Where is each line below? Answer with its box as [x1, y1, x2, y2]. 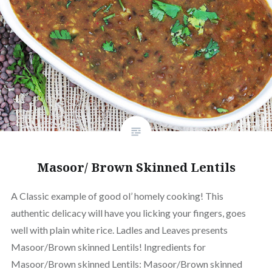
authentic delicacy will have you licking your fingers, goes [10, 207, 246, 219]
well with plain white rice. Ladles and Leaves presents [10, 224, 228, 236]
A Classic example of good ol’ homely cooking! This [10, 190, 223, 202]
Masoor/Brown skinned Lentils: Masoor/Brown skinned [10, 258, 242, 270]
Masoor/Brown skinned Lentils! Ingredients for [10, 241, 206, 253]
